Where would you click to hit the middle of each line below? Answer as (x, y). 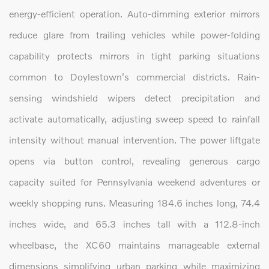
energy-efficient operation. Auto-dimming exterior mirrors (134, 14)
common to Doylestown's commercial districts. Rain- (134, 77)
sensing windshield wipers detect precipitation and (134, 98)
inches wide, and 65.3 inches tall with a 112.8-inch (134, 224)
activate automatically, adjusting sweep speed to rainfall (134, 119)
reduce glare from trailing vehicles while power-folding (134, 35)
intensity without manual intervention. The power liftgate (134, 140)
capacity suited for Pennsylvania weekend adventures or (134, 182)
